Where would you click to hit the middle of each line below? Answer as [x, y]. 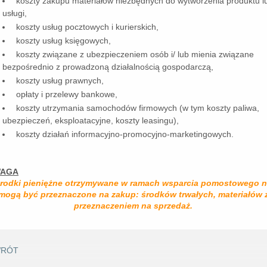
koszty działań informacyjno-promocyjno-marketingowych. [124, 134]
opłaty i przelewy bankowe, [66, 94]
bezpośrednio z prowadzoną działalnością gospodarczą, [108, 67]
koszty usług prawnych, [59, 81]
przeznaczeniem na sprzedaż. [133, 206]
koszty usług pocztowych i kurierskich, [86, 27]
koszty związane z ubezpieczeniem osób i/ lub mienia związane [134, 55]
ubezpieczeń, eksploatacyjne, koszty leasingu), [91, 121]
